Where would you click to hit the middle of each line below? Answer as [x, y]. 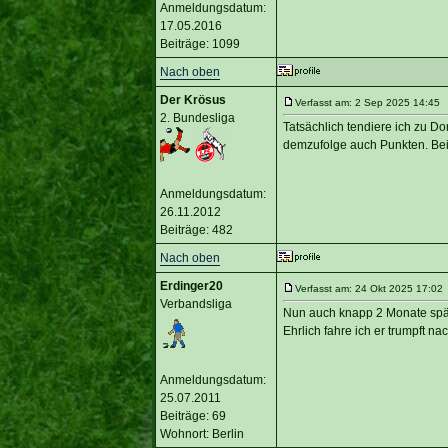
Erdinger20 [191, 285]
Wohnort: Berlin [201, 433]
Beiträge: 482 [196, 229]
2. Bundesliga [197, 117]
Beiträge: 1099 [199, 43]
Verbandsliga [195, 303]
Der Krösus [192, 99]
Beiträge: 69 [192, 415]
